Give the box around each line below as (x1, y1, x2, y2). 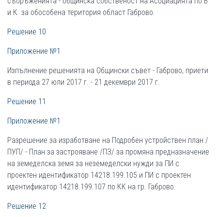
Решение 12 (7, 201, 46, 211)
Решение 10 (7, 27, 46, 36)
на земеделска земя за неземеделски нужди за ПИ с (7, 159, 179, 168)
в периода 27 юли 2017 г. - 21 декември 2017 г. (7, 77, 160, 87)
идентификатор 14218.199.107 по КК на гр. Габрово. (7, 182, 176, 191)
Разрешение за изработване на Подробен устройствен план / (7, 136, 208, 145)
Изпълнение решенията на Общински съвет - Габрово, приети (7, 66, 208, 75)
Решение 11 (7, 97, 46, 106)
